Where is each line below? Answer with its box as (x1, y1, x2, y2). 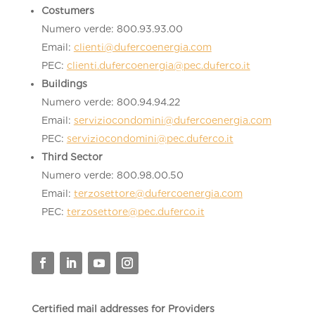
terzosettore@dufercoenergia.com (73, 188, 243, 199)
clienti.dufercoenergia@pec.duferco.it (66, 60, 250, 71)
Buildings (41, 78, 87, 89)
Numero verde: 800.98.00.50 (41, 169, 184, 181)
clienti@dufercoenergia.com (73, 41, 212, 53)
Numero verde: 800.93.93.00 (41, 23, 183, 34)
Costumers (41, 5, 94, 16)
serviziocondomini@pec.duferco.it (66, 133, 233, 144)
